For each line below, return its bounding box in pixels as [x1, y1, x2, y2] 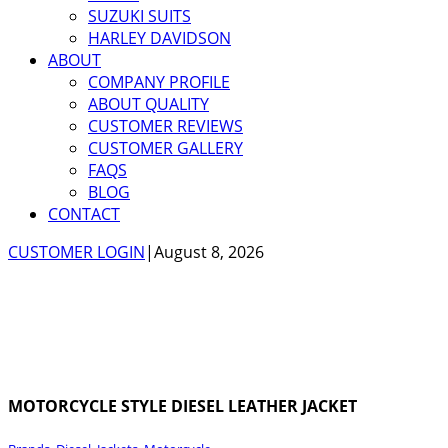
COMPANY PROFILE [88, 71, 230, 93]
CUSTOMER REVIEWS [88, 115, 243, 137]
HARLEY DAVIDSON [88, 27, 231, 49]
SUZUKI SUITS [88, 5, 191, 27]
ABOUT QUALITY [88, 93, 209, 115]
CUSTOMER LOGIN [8, 241, 145, 263]
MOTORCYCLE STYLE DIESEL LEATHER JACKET [8, 395, 357, 417]
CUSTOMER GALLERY [88, 137, 243, 159]
